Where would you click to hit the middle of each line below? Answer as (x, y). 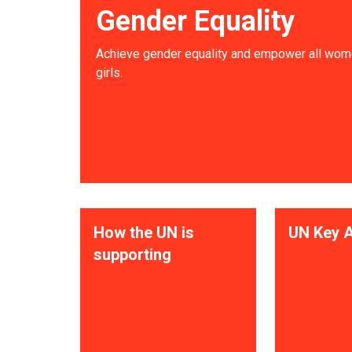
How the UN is (144, 233)
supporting (132, 255)
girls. (109, 73)
